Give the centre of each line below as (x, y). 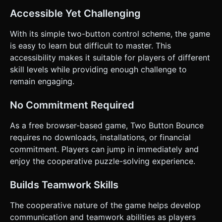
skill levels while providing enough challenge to (98, 69)
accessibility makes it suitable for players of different (110, 57)
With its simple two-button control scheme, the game (110, 33)
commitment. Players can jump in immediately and (104, 149)
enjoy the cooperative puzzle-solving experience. (103, 161)
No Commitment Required (72, 105)
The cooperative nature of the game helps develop (105, 205)
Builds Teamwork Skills (64, 185)
